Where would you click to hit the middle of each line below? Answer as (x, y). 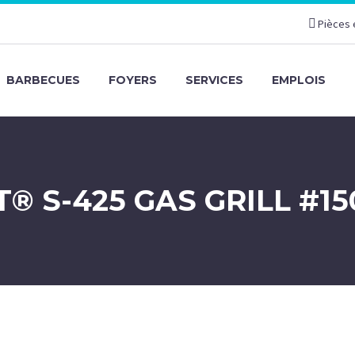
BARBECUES (43, 80)
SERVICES (214, 80)
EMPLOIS (299, 80)
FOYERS (133, 80)
